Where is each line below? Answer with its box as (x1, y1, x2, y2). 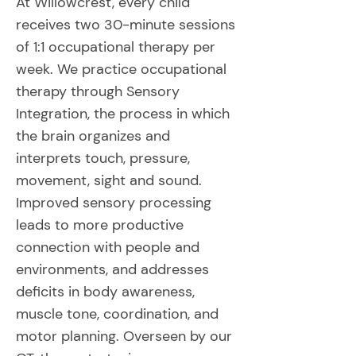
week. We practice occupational (16, 60, 226, 79)
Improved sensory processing (16, 193, 211, 212)
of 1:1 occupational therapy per (16, 37, 215, 56)
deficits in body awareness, (16, 282, 195, 301)
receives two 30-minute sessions (16, 15, 235, 34)
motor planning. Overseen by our (16, 327, 232, 346)
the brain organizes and (16, 126, 170, 145)
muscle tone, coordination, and (16, 304, 219, 323)
